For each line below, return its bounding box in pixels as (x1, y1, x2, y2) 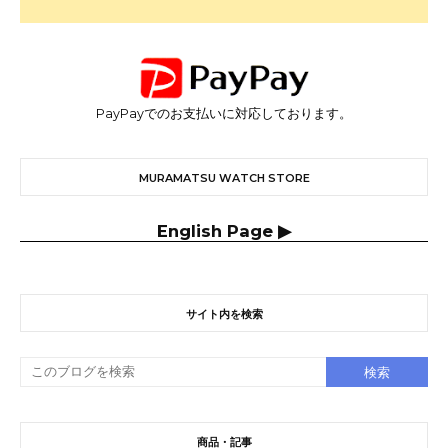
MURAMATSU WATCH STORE (138, 171, 310, 186)
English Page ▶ (157, 221, 291, 242)
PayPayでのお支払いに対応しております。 (96, 106, 352, 122)
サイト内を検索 (185, 307, 263, 322)
